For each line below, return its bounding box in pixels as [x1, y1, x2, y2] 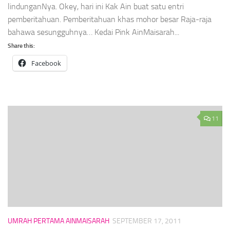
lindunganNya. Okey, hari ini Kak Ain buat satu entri [8, 2, 184, 12]
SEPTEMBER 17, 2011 [112, 217, 181, 226]
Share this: [8, 42, 35, 50]
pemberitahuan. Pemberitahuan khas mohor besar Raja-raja [8, 14, 212, 25]
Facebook [31, 59, 61, 68]
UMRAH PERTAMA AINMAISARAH [8, 217, 109, 226]
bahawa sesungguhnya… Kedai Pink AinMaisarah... [8, 27, 179, 37]
